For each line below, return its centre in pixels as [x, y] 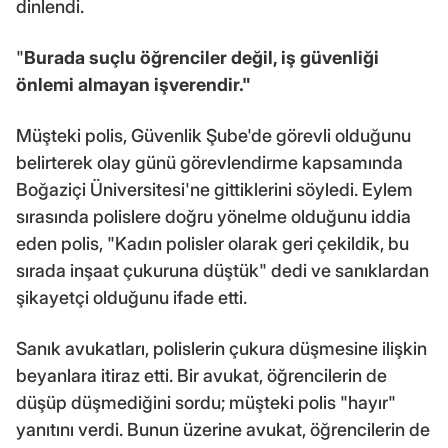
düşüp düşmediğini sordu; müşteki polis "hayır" [206, 402]
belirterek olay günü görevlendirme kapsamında [209, 162]
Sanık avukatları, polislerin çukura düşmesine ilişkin [221, 348]
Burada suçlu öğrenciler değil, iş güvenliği [201, 57]
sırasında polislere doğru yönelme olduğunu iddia [213, 216]
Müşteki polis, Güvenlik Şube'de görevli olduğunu [213, 135]
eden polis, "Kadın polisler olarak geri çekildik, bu [212, 243]
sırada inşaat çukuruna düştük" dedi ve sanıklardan [222, 270]
